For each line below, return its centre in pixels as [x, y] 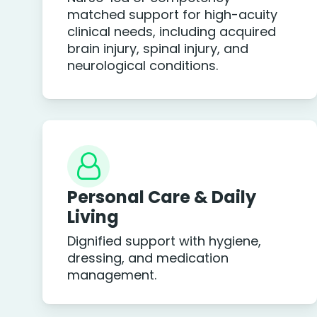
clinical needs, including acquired [172, 32]
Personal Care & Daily [162, 197]
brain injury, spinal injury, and [158, 49]
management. [112, 275]
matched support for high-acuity [173, 15]
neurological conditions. [143, 66]
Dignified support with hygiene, [165, 241]
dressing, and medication [148, 258]
